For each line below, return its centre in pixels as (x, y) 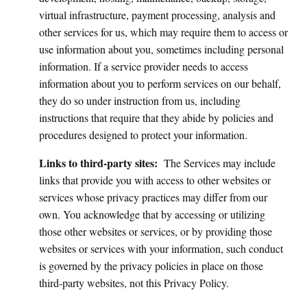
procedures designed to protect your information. (143, 135)
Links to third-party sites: (100, 163)
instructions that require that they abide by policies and (156, 118)
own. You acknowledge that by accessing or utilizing (152, 214)
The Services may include (220, 163)
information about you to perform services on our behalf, (160, 83)
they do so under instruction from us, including (140, 100)
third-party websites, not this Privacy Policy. (134, 283)
